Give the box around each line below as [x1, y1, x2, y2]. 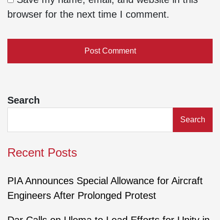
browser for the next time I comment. [7, 9, 169, 20]
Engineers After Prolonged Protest [7, 190, 156, 201]
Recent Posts [7, 146, 77, 160]
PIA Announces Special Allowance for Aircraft [7, 175, 203, 187]
